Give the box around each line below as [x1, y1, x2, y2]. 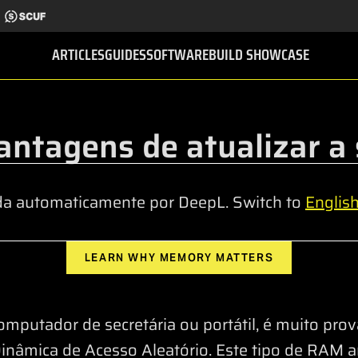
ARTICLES [52, 42, 105, 67]
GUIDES [105, 42, 146, 67]
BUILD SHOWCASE [209, 42, 309, 67]
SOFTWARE [146, 42, 209, 67]
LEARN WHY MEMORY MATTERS [84, 251, 274, 265]
